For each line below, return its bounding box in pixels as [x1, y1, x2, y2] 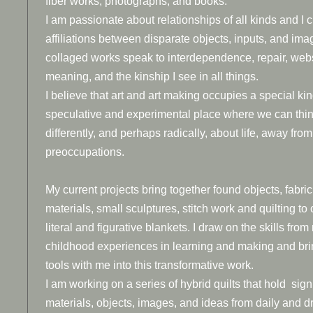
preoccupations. [45, 146, 124, 158]
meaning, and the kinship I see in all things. [45, 71, 259, 82]
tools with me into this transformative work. [45, 259, 254, 271]
